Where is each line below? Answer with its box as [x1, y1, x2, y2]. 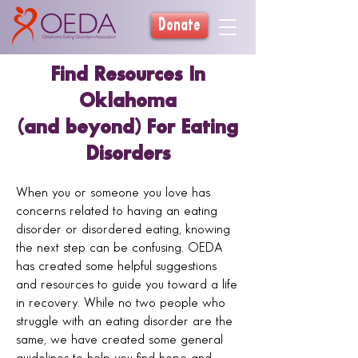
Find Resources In [50, 66, 205, 84]
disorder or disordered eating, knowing [16, 223, 230, 236]
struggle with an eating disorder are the [16, 315, 233, 328]
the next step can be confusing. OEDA [16, 241, 223, 254]
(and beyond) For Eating [18, 119, 238, 137]
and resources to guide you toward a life [16, 278, 237, 291]
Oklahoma [79, 93, 177, 110]
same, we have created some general [16, 333, 223, 346]
